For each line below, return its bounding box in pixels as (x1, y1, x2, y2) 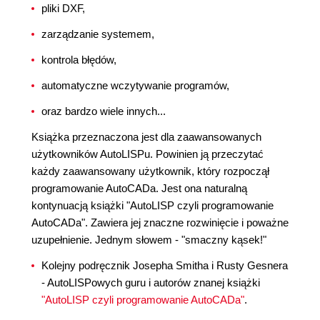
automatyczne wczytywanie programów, (41, 79, 229, 92)
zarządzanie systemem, (41, 28, 154, 41)
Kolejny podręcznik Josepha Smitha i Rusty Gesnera (41, 259, 288, 272)
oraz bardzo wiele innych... (41, 105, 166, 118)
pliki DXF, (41, 2, 85, 15)
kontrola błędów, (41, 54, 116, 66)
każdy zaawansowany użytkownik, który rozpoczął (31, 165, 269, 178)
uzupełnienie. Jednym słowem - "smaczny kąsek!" (31, 234, 266, 246)
